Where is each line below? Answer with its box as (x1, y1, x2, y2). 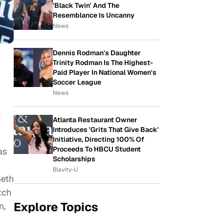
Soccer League (53, 78, 101, 87)
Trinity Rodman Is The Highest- (53, 58, 153, 67)
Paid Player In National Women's (53, 68, 156, 77)
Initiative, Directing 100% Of (53, 135, 144, 144)
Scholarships (53, 154, 95, 163)
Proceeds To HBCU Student (53, 145, 141, 153)
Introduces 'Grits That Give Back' (53, 125, 159, 134)
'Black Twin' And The (53, 1, 119, 10)
